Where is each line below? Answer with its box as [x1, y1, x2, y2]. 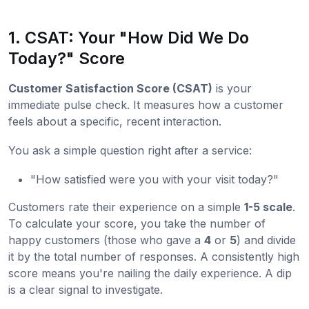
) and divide [237, 232, 296, 247]
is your [212, 81, 252, 95]
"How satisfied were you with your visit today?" [30, 172, 279, 186]
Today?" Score [8, 48, 125, 68]
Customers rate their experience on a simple [8, 199, 244, 214]
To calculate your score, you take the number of [8, 216, 266, 230]
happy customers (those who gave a [8, 232, 204, 247]
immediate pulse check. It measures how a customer [8, 97, 283, 112]
